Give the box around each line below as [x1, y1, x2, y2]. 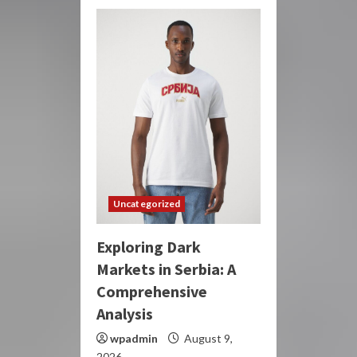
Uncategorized [113, 197, 181, 210]
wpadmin [110, 331, 158, 345]
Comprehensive [96, 280, 207, 301]
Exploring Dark [96, 236, 201, 257]
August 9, [182, 331, 233, 345]
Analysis [96, 303, 153, 324]
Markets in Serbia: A [96, 258, 236, 279]
